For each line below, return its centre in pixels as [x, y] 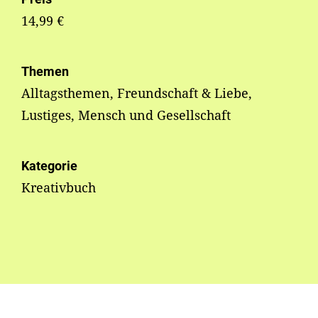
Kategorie [49, 166]
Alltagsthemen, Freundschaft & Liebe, [137, 93]
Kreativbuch [59, 188]
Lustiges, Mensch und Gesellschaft [126, 115]
